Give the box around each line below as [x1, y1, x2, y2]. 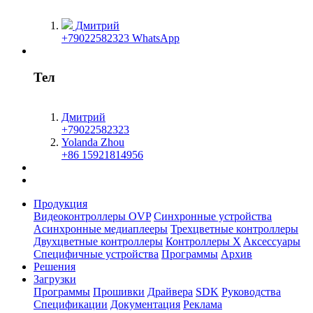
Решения [34, 260, 75, 272]
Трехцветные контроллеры [170, 222, 298, 235]
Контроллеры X [166, 235, 241, 247]
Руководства [221, 285, 281, 298]
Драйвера [147, 285, 193, 298]
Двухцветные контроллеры [34, 235, 163, 247]
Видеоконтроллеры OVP [34, 210, 151, 222]
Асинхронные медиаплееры [34, 222, 168, 235]
